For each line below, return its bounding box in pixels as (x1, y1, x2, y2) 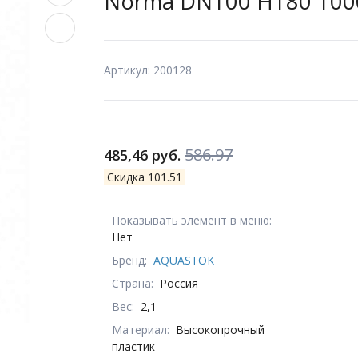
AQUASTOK (153, 252, 214, 268)
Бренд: (112, 252, 147, 268)
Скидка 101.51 (107, 169, 182, 185)
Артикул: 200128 (104, 62, 192, 78)
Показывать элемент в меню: (112, 212, 272, 228)
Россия (160, 275, 198, 291)
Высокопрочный (176, 321, 265, 337)
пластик (112, 338, 155, 354)
